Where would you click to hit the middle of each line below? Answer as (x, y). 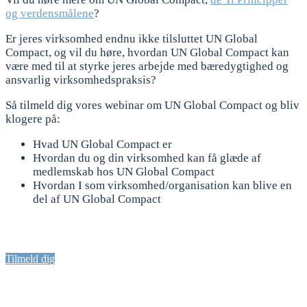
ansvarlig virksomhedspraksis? (81, 79)
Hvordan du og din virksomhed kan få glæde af (147, 158)
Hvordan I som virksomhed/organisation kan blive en (162, 185)
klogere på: (33, 119)
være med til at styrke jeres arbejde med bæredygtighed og (147, 66)
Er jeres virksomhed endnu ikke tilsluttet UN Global (132, 38)
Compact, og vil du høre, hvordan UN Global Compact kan (147, 52)
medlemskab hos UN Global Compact (124, 171)
